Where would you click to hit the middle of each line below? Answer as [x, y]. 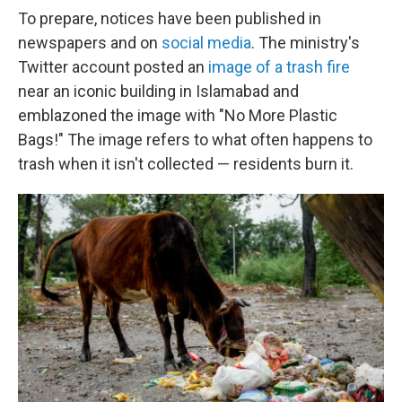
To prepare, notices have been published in [170, 18]
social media [206, 43]
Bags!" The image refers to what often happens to [195, 140]
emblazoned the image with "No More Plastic [178, 115]
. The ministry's [306, 43]
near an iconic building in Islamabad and [158, 91]
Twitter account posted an [113, 67]
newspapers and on [90, 43]
